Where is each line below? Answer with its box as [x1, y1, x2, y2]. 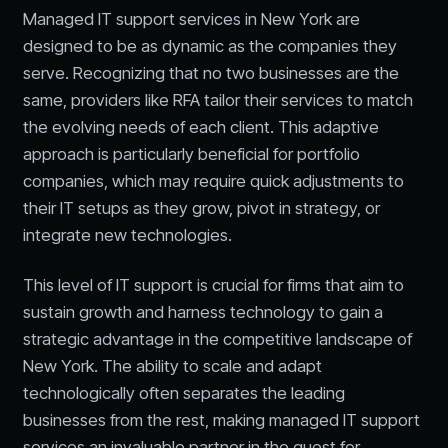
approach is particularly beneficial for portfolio [22, 144, 360, 165]
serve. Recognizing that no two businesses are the [22, 63, 399, 84]
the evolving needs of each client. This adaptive [22, 117, 379, 138]
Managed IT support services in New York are [22, 9, 360, 30]
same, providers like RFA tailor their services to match [22, 90, 413, 111]
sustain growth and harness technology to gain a [22, 301, 383, 322]
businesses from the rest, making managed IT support [22, 409, 420, 430]
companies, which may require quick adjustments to [22, 171, 404, 192]
